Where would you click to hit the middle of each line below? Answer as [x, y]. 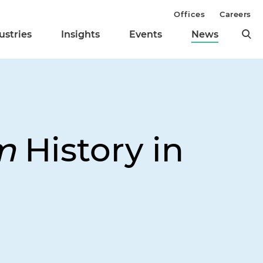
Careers [235, 14]
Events [146, 35]
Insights [80, 35]
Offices [190, 14]
